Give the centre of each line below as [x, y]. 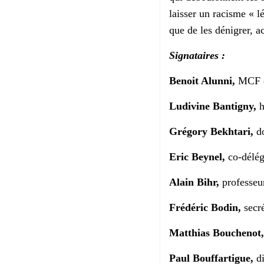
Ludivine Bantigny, [214, 106]
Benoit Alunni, [202, 81]
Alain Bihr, [196, 182]
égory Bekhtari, [218, 132]
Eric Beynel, [197, 157]
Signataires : [197, 56]
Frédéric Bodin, [205, 208]
